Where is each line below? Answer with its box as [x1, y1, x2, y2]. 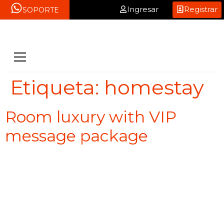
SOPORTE [22, 5, 59, 14]
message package [5, 125, 148, 145]
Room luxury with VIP [5, 106, 176, 126]
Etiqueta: [10, 74, 104, 99]
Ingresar [126, 4, 158, 14]
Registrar [183, 4, 217, 14]
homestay [104, 74, 204, 99]
